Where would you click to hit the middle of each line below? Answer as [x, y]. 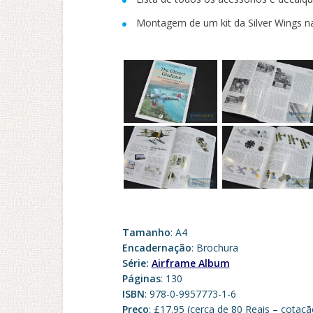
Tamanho [146, 232]
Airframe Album [190, 263]
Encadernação [156, 247]
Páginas [141, 278]
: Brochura [214, 247]
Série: [137, 263]
